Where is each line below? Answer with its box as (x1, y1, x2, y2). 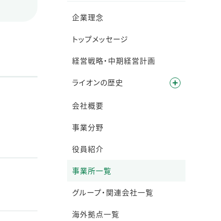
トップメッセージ (72, 34, 128, 44)
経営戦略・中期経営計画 (72, 55, 155, 66)
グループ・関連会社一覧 (72, 187, 153, 197)
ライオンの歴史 (72, 77, 123, 87)
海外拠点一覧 (72, 209, 119, 219)
